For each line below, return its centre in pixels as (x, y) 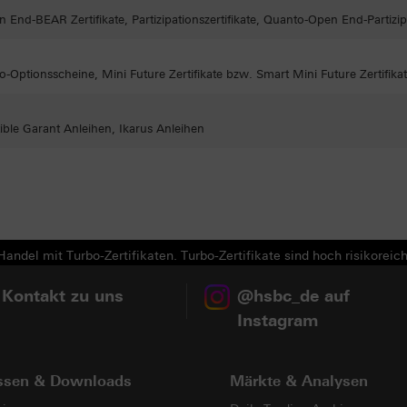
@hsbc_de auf (294, 296)
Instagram (278, 321)
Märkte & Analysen (299, 381)
